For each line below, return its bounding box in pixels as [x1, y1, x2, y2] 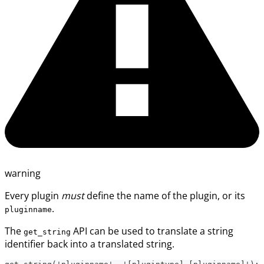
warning [5, 166, 41, 180]
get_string [24, 227, 71, 236]
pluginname [5, 204, 52, 214]
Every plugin [5, 189, 61, 202]
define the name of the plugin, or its [84, 189, 245, 202]
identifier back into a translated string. [5, 237, 174, 250]
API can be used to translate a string [71, 224, 233, 237]
